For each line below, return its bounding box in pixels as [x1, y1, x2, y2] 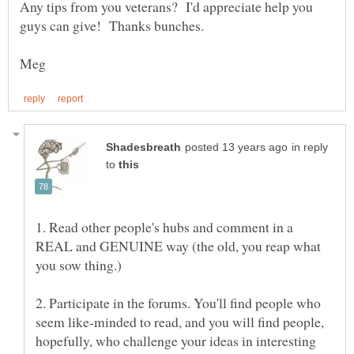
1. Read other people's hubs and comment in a [36, 217, 293, 236]
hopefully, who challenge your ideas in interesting [36, 330, 316, 350]
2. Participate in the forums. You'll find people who [36, 292, 321, 312]
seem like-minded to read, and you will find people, [36, 311, 324, 331]
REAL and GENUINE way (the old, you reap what [36, 235, 321, 255]
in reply [292, 141, 328, 153]
